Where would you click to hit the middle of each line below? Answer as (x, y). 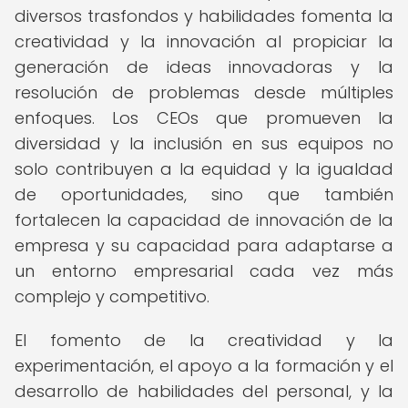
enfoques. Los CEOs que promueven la (204, 118)
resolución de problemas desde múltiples (204, 92)
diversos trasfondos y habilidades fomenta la (204, 16)
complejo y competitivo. (112, 296)
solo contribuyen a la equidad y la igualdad (204, 169)
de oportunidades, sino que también (204, 194)
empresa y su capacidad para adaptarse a (204, 245)
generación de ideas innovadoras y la (204, 67)
